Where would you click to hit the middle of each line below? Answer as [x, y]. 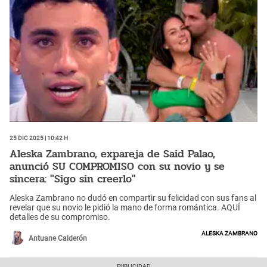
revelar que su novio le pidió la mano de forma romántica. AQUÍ [125, 207]
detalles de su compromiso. [60, 217]
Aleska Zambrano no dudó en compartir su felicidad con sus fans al [133, 198]
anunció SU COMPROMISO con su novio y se [117, 167]
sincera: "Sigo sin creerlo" [73, 179]
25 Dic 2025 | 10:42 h [39, 137]
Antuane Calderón [58, 238]
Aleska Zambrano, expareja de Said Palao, [112, 154]
